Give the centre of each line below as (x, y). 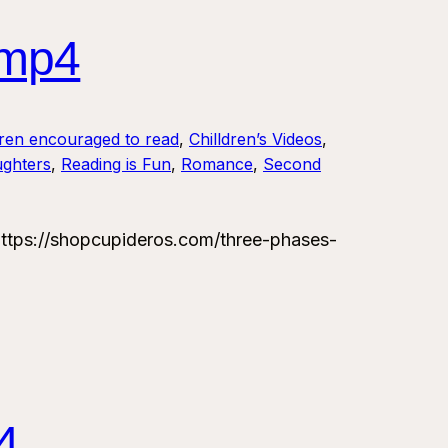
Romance (217, 164)
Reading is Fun (116, 164)
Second (292, 164)
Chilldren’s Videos (255, 139)
